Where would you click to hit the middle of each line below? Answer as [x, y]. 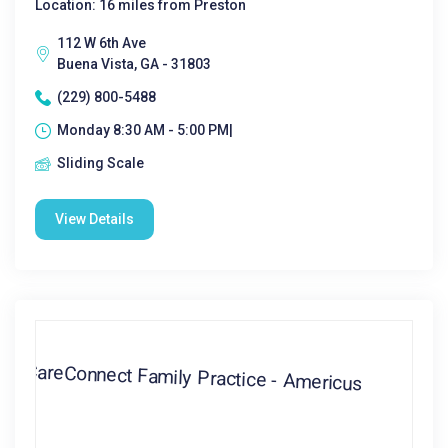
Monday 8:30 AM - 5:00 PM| [145, 130]
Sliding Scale [100, 163]
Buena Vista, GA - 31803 [134, 64]
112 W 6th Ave [101, 43]
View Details [94, 219]
